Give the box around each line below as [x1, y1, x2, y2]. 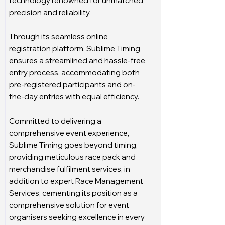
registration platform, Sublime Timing [9, 44, 140, 53]
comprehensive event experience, [9, 128, 129, 138]
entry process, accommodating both [9, 68, 140, 77]
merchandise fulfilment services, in [9, 164, 130, 174]
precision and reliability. [9, 8, 91, 17]
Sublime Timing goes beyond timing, [9, 140, 138, 150]
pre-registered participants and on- [9, 80, 136, 89]
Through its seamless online [9, 32, 108, 41]
